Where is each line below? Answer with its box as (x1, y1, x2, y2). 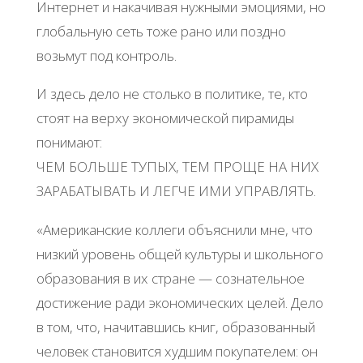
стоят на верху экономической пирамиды (36, 109, 294, 128)
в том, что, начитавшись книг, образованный (36, 317, 315, 336)
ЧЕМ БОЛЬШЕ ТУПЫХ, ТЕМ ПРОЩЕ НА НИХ (36, 157, 318, 177)
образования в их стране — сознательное (36, 268, 305, 288)
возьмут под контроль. (36, 46, 177, 66)
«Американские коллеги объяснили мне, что (36, 220, 313, 239)
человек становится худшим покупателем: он (36, 341, 318, 361)
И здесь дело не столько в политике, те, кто (36, 84, 308, 104)
